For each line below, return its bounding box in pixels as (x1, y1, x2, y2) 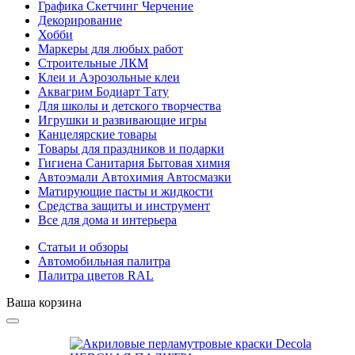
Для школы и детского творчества (38, 99, 221, 113)
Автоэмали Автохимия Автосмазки (38, 170, 231, 184)
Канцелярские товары (38, 128, 157, 141)
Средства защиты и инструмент (38, 199, 210, 212)
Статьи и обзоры (38, 240, 128, 254)
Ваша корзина (6, 296, 82, 309)
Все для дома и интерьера (38, 213, 177, 227)
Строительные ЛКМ (38, 56, 148, 70)
